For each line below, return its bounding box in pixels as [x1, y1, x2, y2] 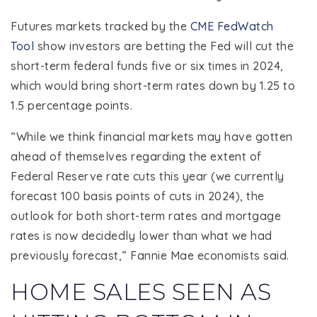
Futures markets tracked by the [11, 19, 190, 34]
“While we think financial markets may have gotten [11, 129, 293, 144]
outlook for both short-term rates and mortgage [11, 209, 281, 224]
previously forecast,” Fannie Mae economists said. [11, 248, 289, 263]
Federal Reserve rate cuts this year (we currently [11, 169, 284, 184]
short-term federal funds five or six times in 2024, [11, 59, 284, 74]
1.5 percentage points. [11, 98, 132, 113]
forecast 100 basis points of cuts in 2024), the [11, 189, 265, 204]
